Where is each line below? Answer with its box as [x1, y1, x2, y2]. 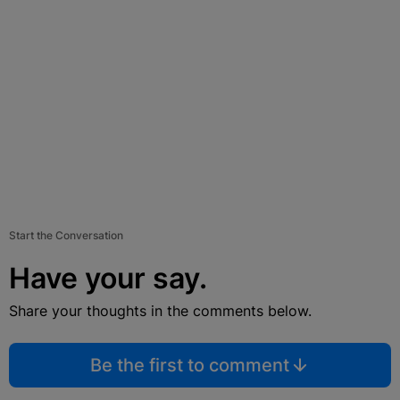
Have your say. [9, 261, 207, 296]
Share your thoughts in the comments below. [9, 302, 312, 321]
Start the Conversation [9, 229, 123, 243]
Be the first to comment [89, 354, 289, 377]
